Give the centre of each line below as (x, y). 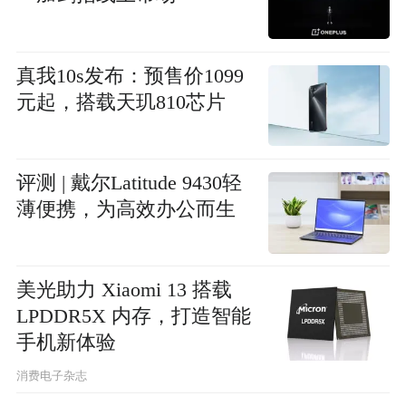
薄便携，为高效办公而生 (126, 209)
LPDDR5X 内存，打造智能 (133, 316)
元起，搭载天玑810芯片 (121, 102)
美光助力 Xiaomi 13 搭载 (124, 290)
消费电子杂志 (51, 375)
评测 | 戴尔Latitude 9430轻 (129, 183)
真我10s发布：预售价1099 (130, 76)
